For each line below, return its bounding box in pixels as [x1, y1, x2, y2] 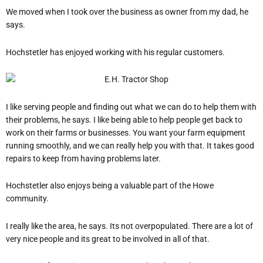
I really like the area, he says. [6, 221, 110, 231]
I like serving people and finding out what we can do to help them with [6, 102, 257, 112]
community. [6, 194, 49, 204]
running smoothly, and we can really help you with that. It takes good [6, 140, 254, 150]
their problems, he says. [6, 114, 93, 124]
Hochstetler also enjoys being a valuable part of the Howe [6, 181, 214, 191]
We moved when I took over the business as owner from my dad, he [6, 7, 248, 17]
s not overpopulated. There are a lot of [115, 221, 253, 231]
